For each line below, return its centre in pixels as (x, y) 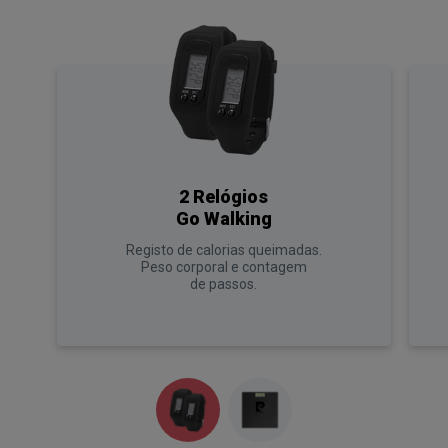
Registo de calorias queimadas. (223, 250)
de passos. (224, 284)
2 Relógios (224, 197)
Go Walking (223, 219)
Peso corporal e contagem (223, 267)
